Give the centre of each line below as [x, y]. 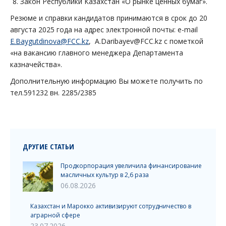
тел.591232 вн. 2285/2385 [53, 93]
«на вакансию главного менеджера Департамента [97, 53]
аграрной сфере [55, 215]
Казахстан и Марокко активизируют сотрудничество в [111, 206]
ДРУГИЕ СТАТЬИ [48, 146]
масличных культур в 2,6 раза [105, 175]
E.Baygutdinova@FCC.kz [49, 41]
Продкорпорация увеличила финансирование [131, 166]
